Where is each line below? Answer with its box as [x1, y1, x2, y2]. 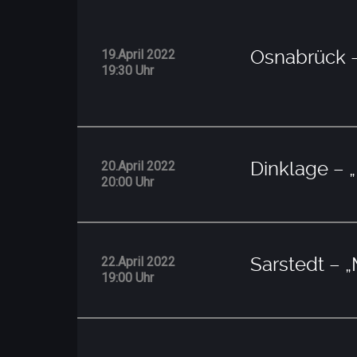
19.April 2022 [101, 46, 175, 62]
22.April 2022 [101, 253, 175, 269]
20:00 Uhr [101, 174, 154, 190]
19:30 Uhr [101, 62, 154, 78]
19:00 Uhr [101, 269, 154, 285]
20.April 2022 [101, 158, 175, 174]
